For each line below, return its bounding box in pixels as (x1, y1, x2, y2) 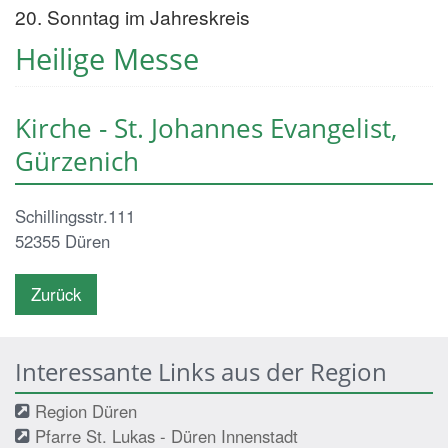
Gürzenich (15, 142, 139, 179)
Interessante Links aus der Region (15, 354, 387, 388)
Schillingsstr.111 (15, 203, 135, 228)
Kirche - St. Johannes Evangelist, (15, 109, 397, 146)
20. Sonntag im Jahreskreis (15, 2, 250, 30)
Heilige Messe (15, 38, 199, 78)
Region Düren (35, 398, 137, 423)
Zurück (31, 281, 81, 306)
